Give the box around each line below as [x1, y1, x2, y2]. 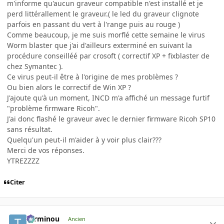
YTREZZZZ [7, 155, 39, 165]
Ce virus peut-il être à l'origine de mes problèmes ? [7, 71, 178, 81]
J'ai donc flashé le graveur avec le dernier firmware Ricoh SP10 [7, 113, 215, 123]
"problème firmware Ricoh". [7, 103, 100, 113]
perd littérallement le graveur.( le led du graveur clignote [7, 8, 199, 18]
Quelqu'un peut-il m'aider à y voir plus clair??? [7, 134, 161, 144]
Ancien [67, 215, 85, 223]
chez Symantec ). [7, 61, 63, 71]
